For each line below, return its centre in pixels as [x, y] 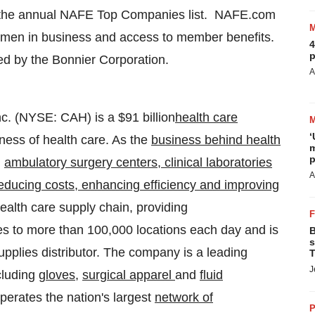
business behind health [216, 140]
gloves [57, 275]
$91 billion [147, 117]
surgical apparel [129, 275]
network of [184, 297]
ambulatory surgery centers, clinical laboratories [138, 162]
